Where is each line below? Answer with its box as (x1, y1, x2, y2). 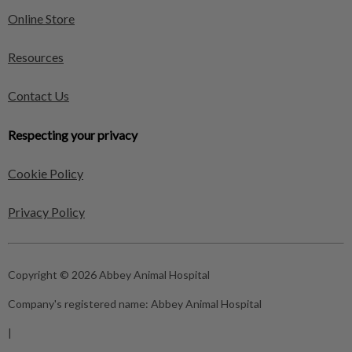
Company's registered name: (8, 297, 151, 310)
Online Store (8, 11, 75, 26)
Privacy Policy (8, 204, 85, 219)
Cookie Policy (8, 166, 83, 181)
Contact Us (8, 88, 69, 103)
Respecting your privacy (8, 127, 137, 142)
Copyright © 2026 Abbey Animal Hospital (8, 268, 210, 281)
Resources (8, 49, 64, 64)
